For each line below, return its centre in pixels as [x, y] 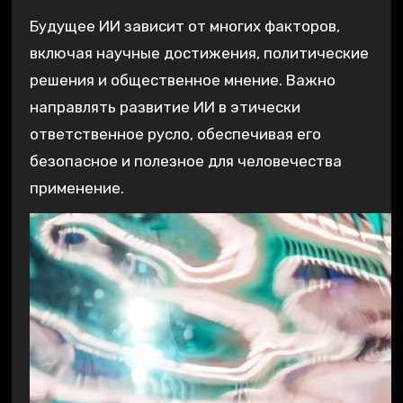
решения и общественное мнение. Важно [182, 81]
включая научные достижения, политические [199, 54]
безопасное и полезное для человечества [185, 161]
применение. [76, 188]
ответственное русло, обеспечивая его [175, 134]
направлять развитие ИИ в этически [165, 107]
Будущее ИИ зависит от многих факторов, [184, 27]
